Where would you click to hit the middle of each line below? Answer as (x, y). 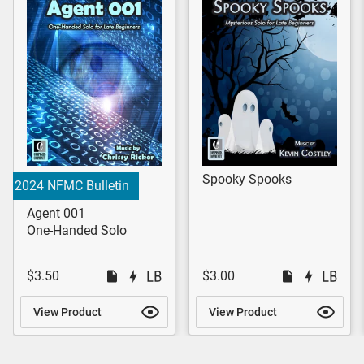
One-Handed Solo (77, 231)
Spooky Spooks (247, 180)
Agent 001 (56, 214)
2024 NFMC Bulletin (72, 186)
